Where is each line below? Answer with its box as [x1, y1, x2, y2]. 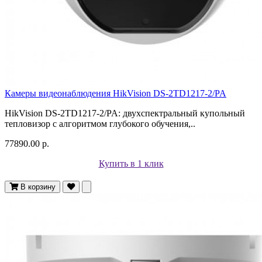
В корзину [20, 182, 56, 191]
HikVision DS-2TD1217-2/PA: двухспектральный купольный [5, 108, 245, 118]
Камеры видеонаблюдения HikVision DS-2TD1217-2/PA [5, 88, 226, 98]
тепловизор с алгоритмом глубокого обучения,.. [5, 118, 195, 129]
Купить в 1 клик [98, 158, 164, 168]
